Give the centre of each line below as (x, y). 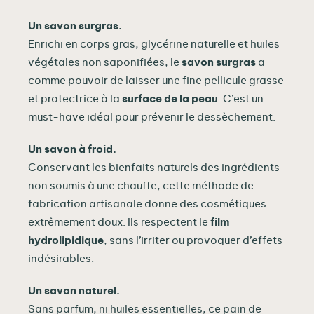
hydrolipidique (66, 240)
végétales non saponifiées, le (105, 62)
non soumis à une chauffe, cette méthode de (141, 186)
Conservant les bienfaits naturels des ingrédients (154, 168)
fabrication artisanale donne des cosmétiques (147, 204)
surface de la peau (170, 99)
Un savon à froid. (72, 149)
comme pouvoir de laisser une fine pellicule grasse (156, 81)
